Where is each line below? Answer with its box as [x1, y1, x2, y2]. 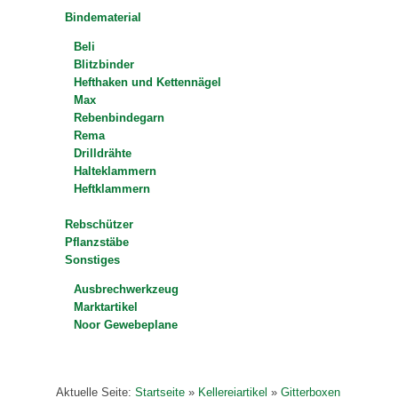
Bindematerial [65, 11, 142, 25]
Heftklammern [74, 182, 151, 196]
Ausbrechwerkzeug [74, 283, 179, 297]
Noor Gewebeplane [74, 318, 179, 332]
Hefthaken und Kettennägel [74, 76, 222, 90]
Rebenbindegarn [74, 111, 165, 125]
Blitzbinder [74, 58, 135, 72]
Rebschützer [65, 218, 134, 232]
